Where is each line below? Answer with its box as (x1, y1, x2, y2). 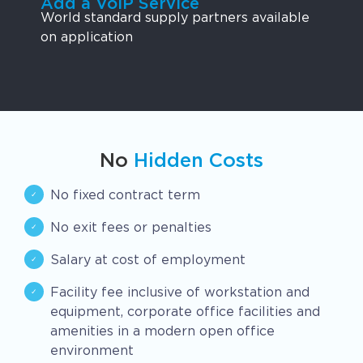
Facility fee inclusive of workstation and (50, 284, 310, 300)
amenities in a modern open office (50, 323, 275, 339)
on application (41, 29, 133, 45)
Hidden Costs (134, 152, 263, 172)
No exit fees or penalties (50, 220, 211, 235)
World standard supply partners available (41, 10, 310, 25)
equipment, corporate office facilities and (50, 304, 320, 319)
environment (50, 343, 134, 358)
